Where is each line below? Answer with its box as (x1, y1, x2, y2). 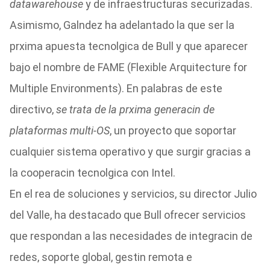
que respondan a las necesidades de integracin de (9, 230, 253, 242)
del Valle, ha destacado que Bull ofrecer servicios (9, 209, 246, 221)
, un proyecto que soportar (109, 124, 236, 137)
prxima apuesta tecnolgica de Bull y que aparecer (9, 40, 248, 52)
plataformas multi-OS (9, 124, 110, 137)
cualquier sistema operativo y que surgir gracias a (9, 145, 251, 158)
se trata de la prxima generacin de (55, 103, 215, 116)
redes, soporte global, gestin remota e (9, 251, 192, 263)
